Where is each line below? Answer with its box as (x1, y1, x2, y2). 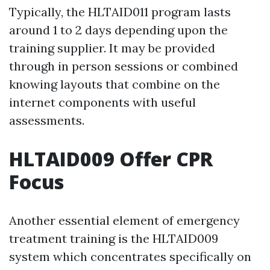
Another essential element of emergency (9, 213, 240, 228)
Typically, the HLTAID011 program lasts (9, 4, 231, 19)
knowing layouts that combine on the (9, 77, 220, 92)
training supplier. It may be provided (9, 40, 215, 55)
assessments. (9, 113, 84, 128)
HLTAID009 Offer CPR (9, 146, 213, 172)
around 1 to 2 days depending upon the (9, 22, 228, 37)
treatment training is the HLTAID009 (9, 231, 218, 246)
